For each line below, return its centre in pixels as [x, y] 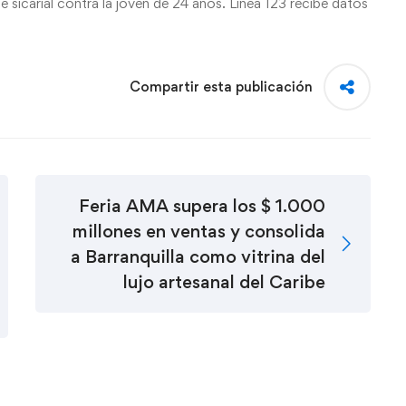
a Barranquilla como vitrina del [198, 256]
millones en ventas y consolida [199, 231]
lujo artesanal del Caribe [224, 282]
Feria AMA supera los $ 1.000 [202, 206]
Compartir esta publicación [221, 87]
